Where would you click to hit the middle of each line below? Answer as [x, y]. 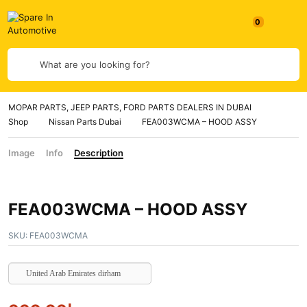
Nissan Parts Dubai [85, 122]
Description [99, 153]
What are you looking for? [95, 64]
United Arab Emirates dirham [73, 273]
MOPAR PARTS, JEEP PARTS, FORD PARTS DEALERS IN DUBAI [130, 107]
